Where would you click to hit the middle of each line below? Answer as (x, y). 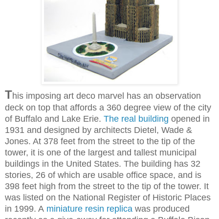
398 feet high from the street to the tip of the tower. (103, 186)
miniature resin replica (89, 208)
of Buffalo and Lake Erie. (54, 119)
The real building (136, 119)
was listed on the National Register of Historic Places (108, 197)
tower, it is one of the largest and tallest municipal (101, 152)
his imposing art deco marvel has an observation (107, 96)
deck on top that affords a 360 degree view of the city (108, 107)
